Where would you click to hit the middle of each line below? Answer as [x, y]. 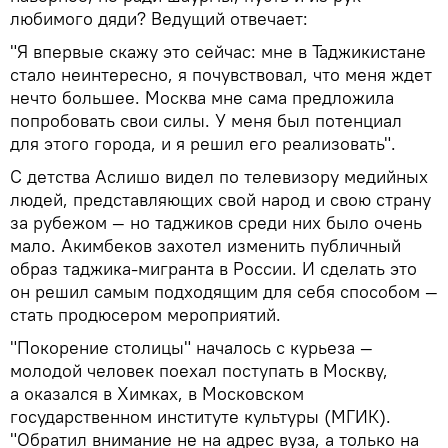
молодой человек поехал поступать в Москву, [199, 371]
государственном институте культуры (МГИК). [200, 417]
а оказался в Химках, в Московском [157, 394]
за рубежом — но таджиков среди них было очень [216, 223]
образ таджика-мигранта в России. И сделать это [213, 269]
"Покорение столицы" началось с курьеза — [191, 348]
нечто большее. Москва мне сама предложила [202, 98]
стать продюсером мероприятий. [145, 315]
